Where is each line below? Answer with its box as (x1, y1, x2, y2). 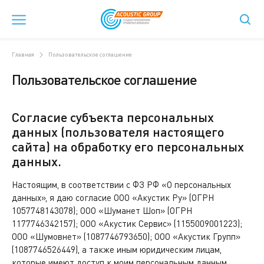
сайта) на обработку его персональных (12, 138, 244, 154)
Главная (12, 51, 34, 58)
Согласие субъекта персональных (12, 109, 214, 125)
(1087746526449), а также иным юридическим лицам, (12, 244, 222, 255)
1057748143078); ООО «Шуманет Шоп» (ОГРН (12, 205, 192, 216)
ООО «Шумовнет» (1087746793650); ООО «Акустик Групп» (12, 231, 240, 242)
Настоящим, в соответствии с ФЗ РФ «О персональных (12, 179, 231, 190)
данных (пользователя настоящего (12, 124, 225, 140)
